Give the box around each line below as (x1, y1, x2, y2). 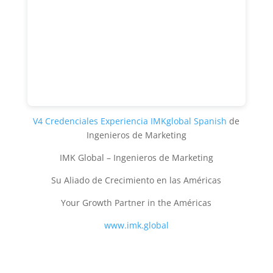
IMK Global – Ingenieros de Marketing (59, 152, 213, 163)
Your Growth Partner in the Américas (61, 197, 212, 208)
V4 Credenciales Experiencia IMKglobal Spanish (33, 115, 227, 127)
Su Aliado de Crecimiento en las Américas (51, 174, 222, 186)
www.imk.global (104, 219, 169, 231)
